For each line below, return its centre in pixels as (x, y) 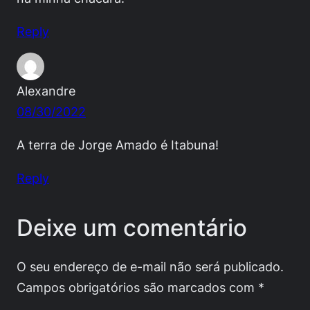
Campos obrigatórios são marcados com (137, 287)
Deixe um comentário (132, 227)
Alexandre (46, 91)
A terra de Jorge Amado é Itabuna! (118, 145)
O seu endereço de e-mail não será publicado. (150, 266)
